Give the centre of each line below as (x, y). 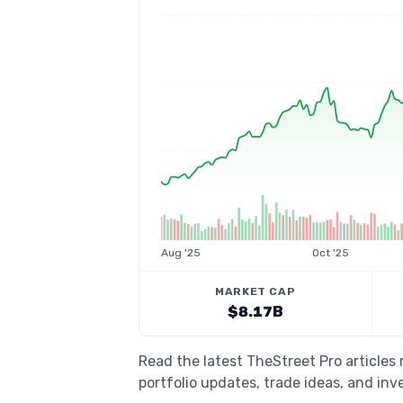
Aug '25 (181, 253)
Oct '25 (330, 253)
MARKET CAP (255, 291)
